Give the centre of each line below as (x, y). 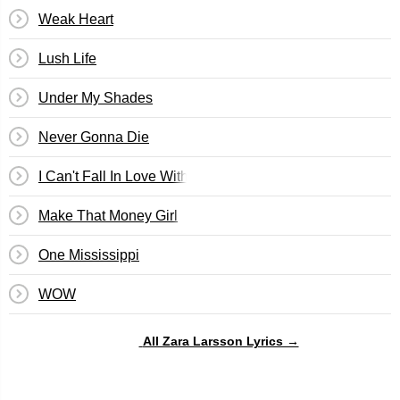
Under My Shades (96, 98)
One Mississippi (89, 255)
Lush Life (67, 58)
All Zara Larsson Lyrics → (221, 341)
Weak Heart (76, 19)
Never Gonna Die (94, 137)
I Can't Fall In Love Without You (137, 176)
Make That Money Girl (108, 216)
